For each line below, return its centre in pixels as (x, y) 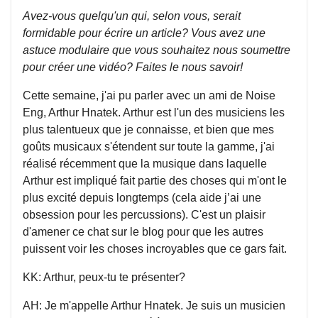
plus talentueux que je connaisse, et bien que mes (148, 130)
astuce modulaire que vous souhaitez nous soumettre (157, 50)
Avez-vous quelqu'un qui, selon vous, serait (132, 16)
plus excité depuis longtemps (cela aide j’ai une (142, 198)
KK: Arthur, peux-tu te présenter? (104, 277)
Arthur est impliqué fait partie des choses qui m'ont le (155, 181)
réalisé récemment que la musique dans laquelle (145, 164)
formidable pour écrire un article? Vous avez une (144, 33)
